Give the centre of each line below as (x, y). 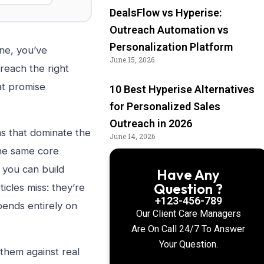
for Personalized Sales (165, 106)
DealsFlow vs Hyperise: (166, 13)
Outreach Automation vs (169, 30)
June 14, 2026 (132, 136)
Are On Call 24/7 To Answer (189, 229)
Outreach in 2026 (151, 123)
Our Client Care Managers (188, 214)
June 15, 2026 (132, 60)
